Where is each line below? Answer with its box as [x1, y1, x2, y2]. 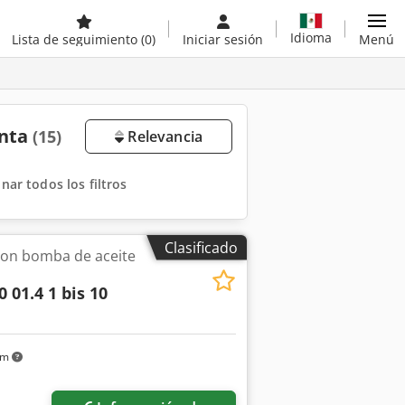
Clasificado [165, 237, 238, 258]
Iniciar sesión [183, 31, 263, 48]
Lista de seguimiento [12, 31, 141, 48]
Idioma [290, 28, 332, 46]
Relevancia [124, 127, 202, 146]
